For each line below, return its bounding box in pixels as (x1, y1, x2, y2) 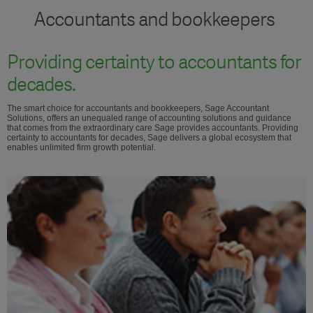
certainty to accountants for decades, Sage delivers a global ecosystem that (7, 132, 291, 143)
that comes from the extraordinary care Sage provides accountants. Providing (7, 122, 298, 133)
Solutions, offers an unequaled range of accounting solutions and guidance (7, 112, 291, 123)
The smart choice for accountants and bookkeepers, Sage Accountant (7, 103, 269, 113)
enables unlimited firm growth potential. (7, 142, 156, 152)
